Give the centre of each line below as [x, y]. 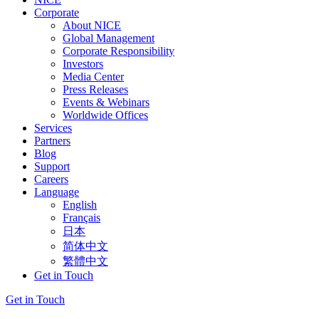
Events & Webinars [106, 102]
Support [52, 166]
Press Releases [95, 89]
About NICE [92, 25]
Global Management [109, 38]
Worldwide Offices [105, 115]
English [80, 204]
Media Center [93, 76]
